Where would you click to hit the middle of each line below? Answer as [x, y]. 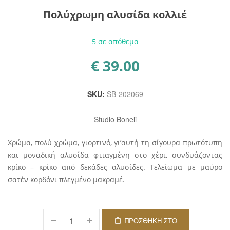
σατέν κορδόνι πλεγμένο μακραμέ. [66, 179]
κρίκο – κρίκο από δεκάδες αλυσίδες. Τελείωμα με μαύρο [115, 167]
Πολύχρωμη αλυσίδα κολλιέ [115, 14]
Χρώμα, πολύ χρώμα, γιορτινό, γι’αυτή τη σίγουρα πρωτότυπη [115, 142]
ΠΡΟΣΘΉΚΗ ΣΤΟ [151, 220]
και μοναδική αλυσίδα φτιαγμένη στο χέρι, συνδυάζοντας [115, 155]
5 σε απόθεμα [115, 41]
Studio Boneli [115, 119]
